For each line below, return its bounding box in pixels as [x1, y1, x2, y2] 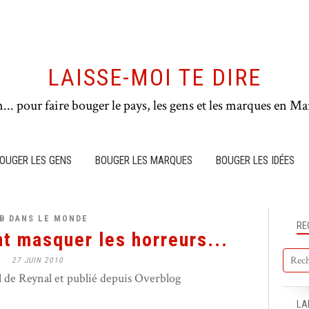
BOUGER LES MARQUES [95, 154, 192, 167]
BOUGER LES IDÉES [216, 154, 295, 167]
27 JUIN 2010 [11, 256, 63, 265]
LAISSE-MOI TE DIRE [48, 64, 261, 91]
